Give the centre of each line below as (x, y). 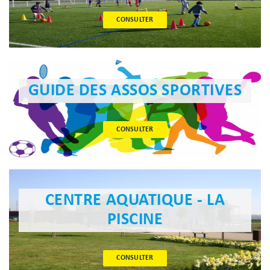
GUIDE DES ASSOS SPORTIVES (135, 91)
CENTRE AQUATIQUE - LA (135, 200)
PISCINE (135, 220)
